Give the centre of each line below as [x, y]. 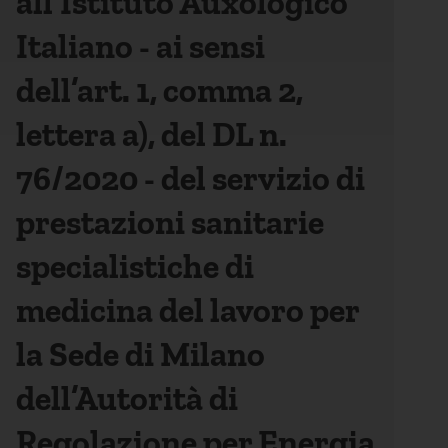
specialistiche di [135, 266]
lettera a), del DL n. [151, 134]
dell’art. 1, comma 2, [159, 90]
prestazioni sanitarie [170, 222]
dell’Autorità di [127, 398]
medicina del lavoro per [187, 310]
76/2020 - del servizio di [190, 178]
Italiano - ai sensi [140, 46]
